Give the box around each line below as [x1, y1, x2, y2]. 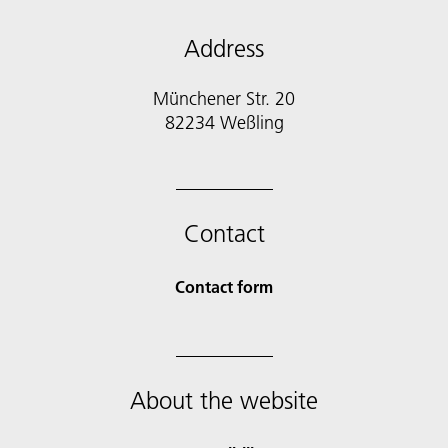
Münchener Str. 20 [153, 87, 295, 110]
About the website [130, 386, 318, 415]
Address [184, 34, 264, 63]
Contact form [175, 276, 273, 297]
